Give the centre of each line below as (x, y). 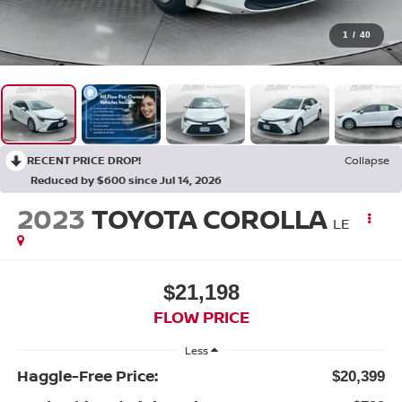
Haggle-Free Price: (87, 376)
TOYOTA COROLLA (209, 218)
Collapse (367, 160)
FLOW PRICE (201, 317)
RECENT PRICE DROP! (84, 160)
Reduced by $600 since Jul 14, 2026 (126, 179)
